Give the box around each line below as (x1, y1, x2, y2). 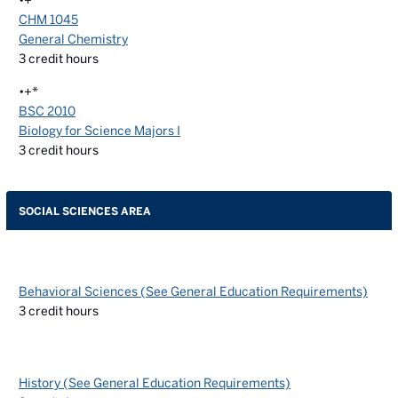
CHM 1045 (19, 12, 78, 27)
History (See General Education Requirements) (19, 376, 291, 390)
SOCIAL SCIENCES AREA (19, 204, 151, 217)
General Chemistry (19, 32, 128, 46)
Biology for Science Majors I (19, 123, 180, 138)
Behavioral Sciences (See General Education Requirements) (19, 284, 368, 298)
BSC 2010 (19, 104, 76, 118)
